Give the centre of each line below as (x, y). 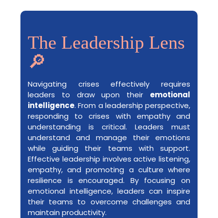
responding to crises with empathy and (109, 116)
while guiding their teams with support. (109, 148)
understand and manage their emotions (109, 137)
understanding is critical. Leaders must (109, 127)
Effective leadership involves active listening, (109, 159)
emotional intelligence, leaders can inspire (109, 191)
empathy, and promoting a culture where (109, 170)
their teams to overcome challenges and (109, 202)
